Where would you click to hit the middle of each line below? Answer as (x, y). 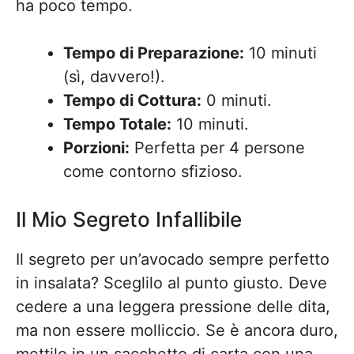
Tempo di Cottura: (132, 100)
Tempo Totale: (117, 124)
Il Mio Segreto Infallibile (129, 219)
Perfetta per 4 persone (217, 148)
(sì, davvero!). (114, 77)
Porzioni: (96, 148)
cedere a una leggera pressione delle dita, (173, 307)
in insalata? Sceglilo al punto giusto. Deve (171, 283)
